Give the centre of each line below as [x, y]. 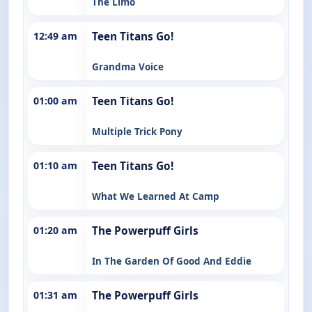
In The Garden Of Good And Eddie [172, 261]
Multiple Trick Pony [137, 131]
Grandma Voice [128, 67]
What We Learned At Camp [156, 196]
